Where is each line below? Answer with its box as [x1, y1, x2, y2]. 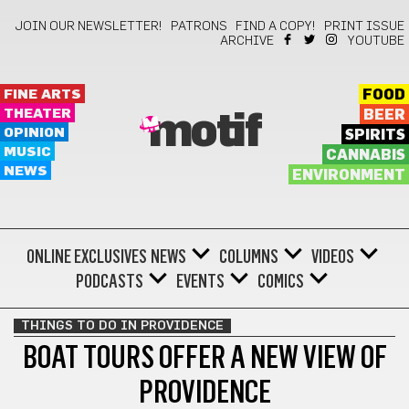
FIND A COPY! [236, 20, 316, 33]
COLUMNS [218, 246, 278, 267]
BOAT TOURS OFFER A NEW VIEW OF [22, 338, 387, 376]
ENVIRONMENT [291, 168, 405, 183]
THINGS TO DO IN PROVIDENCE [21, 320, 224, 332]
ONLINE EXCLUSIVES [26, 246, 147, 267]
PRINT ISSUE [324, 20, 404, 33]
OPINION [4, 126, 65, 140]
